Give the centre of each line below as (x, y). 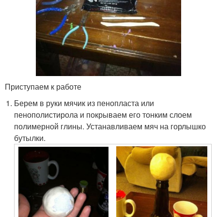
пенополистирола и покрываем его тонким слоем (103, 115)
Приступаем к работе (43, 87)
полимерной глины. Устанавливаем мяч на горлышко (110, 126)
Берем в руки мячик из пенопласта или (84, 103)
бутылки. (30, 138)
